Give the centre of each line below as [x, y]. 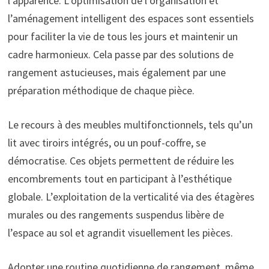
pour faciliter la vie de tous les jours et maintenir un [122, 36]
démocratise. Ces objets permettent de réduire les [121, 160]
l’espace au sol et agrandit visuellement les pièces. [120, 232]
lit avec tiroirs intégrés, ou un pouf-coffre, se [107, 142]
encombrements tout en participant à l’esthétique [119, 178]
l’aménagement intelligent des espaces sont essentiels [131, 18]
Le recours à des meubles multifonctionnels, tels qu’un [130, 124]
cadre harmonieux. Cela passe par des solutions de [120, 54]
